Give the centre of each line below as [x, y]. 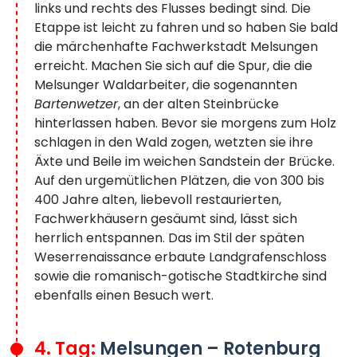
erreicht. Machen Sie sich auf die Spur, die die [173, 66]
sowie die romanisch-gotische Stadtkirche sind [180, 277]
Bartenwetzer [76, 104]
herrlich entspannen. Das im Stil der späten [169, 238]
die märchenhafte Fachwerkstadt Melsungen [176, 47]
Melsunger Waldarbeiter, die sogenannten [166, 85]
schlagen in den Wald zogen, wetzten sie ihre [174, 143]
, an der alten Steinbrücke [198, 104]
